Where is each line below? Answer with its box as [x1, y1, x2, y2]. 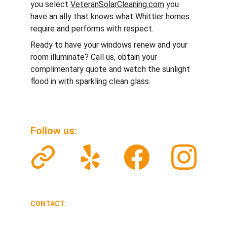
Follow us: [30, 125, 80, 137]
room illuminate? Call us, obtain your [30, 52, 159, 62]
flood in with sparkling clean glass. [30, 77, 150, 86]
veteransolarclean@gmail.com [30, 216, 137, 225]
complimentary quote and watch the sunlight [30, 64, 192, 74]
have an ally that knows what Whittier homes [30, 12, 192, 21]
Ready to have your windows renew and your [30, 40, 190, 50]
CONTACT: [30, 200, 67, 208]
